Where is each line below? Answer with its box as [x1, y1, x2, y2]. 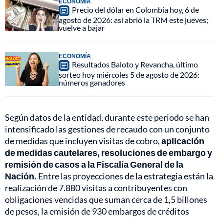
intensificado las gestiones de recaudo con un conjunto [5, 124, 210, 135]
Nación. [5, 171, 38, 182]
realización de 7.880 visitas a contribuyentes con [5, 182, 187, 194]
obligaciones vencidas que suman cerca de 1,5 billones [5, 194, 207, 205]
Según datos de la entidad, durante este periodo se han [5, 112, 209, 123]
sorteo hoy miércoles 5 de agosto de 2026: [59, 70, 199, 80]
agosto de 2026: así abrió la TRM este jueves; [59, 15, 208, 25]
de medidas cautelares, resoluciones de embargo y [5, 147, 212, 158]
